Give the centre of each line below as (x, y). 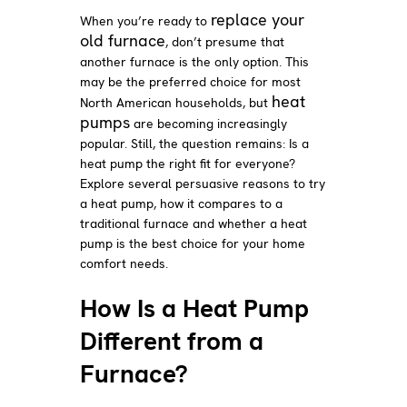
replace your (258, 19)
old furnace (123, 40)
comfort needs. (124, 263)
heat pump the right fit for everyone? (188, 163)
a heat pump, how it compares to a (182, 203)
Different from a (172, 340)
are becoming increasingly (209, 123)
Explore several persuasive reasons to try (203, 183)
